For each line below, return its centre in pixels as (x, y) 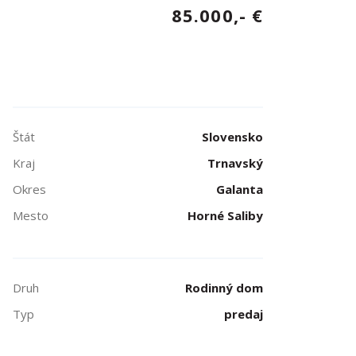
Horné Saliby (225, 215)
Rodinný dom (224, 288)
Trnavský (235, 163)
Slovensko (232, 137)
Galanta (239, 189)
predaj (243, 314)
